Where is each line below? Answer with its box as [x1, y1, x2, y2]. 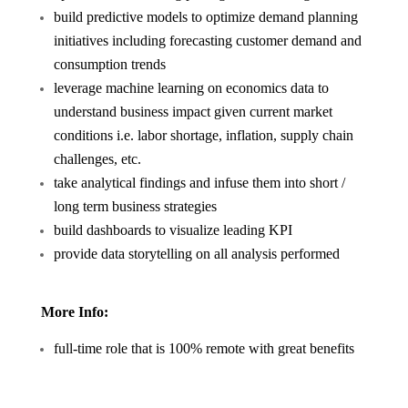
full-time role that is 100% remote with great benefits [53, 341, 354, 356]
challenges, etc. [53, 151, 141, 167]
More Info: [40, 304, 108, 320]
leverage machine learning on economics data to [53, 80, 329, 96]
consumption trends [53, 56, 166, 72]
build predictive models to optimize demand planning [53, 9, 358, 25]
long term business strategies [53, 199, 217, 214]
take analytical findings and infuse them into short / [53, 175, 345, 190]
